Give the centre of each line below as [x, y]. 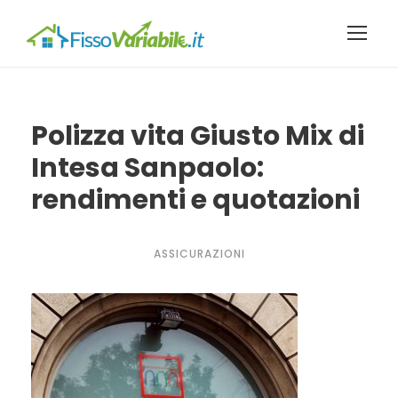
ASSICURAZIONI [199, 254]
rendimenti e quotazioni [195, 200]
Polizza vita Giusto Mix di [198, 136]
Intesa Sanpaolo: [147, 168]
